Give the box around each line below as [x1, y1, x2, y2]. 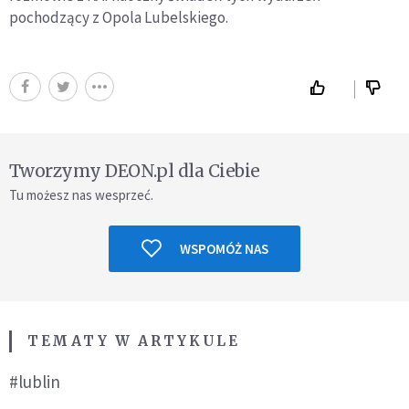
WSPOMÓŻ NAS [179, 239, 268, 257]
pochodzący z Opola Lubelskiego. [9, 6, 228, 27]
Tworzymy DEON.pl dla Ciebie [9, 159, 260, 182]
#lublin [9, 370, 60, 393]
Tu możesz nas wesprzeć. [9, 185, 153, 204]
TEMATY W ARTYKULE [27, 331, 240, 350]
